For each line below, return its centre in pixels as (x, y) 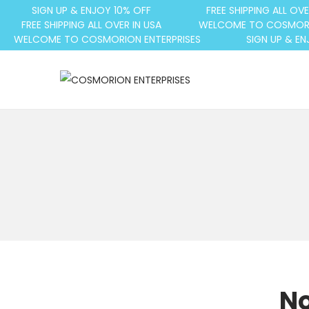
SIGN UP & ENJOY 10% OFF (91, 10)
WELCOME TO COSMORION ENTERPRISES (108, 39)
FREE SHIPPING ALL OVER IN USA (91, 25)
